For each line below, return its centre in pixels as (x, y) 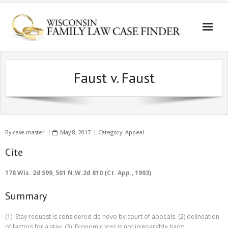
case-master (29, 132)
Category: (112, 132)
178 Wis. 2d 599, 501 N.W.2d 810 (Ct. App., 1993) (78, 173)
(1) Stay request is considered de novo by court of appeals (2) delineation (112, 217)
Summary (26, 196)
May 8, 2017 (75, 132)
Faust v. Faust (114, 78)
